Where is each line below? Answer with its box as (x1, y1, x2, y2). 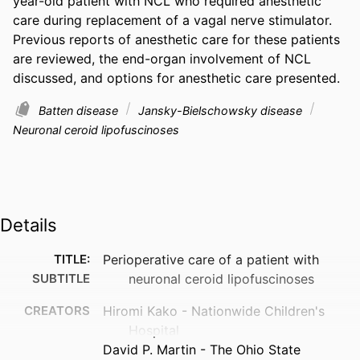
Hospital (129, 321, 179, 338)
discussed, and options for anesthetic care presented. (13, 69, 344, 86)
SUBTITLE (32, 270, 90, 286)
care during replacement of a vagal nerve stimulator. (13, 11, 332, 28)
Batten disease (39, 103, 121, 117)
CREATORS (24, 302, 90, 318)
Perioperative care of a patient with (103, 251, 319, 268)
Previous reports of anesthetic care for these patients (13, 31, 340, 47)
